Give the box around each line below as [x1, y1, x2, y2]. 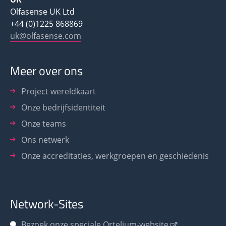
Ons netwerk [21, 134, 69, 145]
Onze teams [21, 118, 66, 129]
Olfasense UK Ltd [10, 6, 75, 17]
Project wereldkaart [21, 85, 96, 97]
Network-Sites [10, 194, 83, 213]
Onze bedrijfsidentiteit [21, 101, 105, 113]
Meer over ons [10, 61, 83, 80]
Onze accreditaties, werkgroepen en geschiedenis [21, 150, 209, 161]
